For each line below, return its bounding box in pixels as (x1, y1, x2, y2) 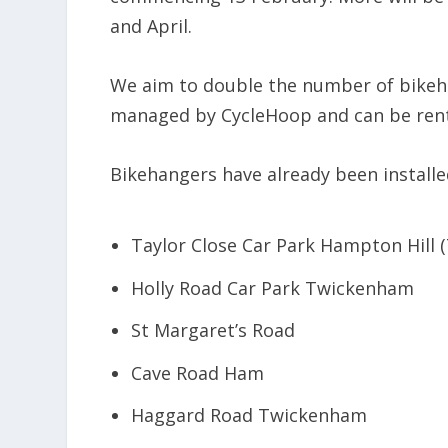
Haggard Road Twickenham (130, 403, 367, 428)
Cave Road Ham (130, 360, 264, 385)
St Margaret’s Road (130, 318, 295, 343)
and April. (110, 13, 193, 38)
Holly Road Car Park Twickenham (130, 275, 414, 300)
